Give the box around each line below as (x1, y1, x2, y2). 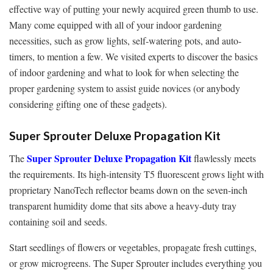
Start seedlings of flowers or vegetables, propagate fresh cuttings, (9, 240, 257, 253)
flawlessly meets (191, 151, 256, 165)
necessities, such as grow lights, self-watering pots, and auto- (9, 34, 241, 47)
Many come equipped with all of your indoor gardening (9, 18, 222, 31)
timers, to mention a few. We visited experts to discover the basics (9, 49, 258, 63)
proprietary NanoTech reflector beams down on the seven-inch (9, 183, 247, 196)
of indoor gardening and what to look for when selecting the (9, 65, 239, 79)
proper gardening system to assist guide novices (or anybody (9, 81, 240, 94)
